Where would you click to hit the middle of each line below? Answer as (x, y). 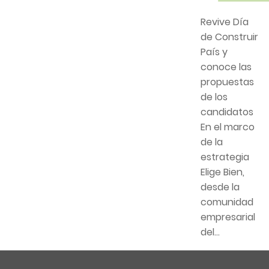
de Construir (229, 37)
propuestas (227, 82)
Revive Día (224, 22)
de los (214, 97)
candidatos (227, 112)
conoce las (226, 67)
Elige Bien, (222, 172)
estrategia (225, 157)
